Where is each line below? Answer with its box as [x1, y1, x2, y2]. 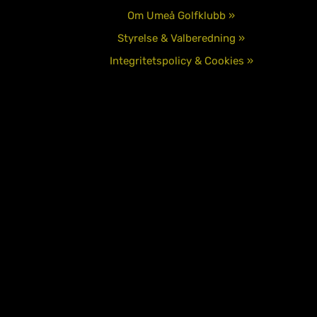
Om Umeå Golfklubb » [127, 8, 235, 22]
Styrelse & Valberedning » [117, 31, 245, 45]
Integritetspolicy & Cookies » [109, 54, 253, 67]
